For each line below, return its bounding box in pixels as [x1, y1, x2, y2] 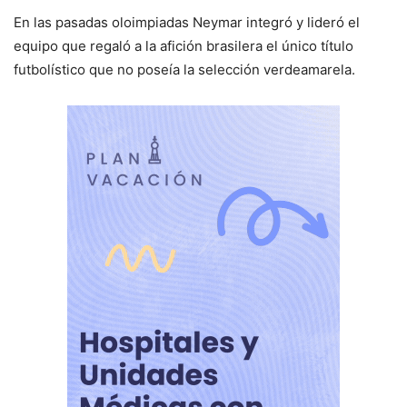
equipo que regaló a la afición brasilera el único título [14, 36, 353, 55]
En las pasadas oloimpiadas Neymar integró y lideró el [14, 13, 360, 31]
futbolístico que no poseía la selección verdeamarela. [14, 60, 355, 78]
